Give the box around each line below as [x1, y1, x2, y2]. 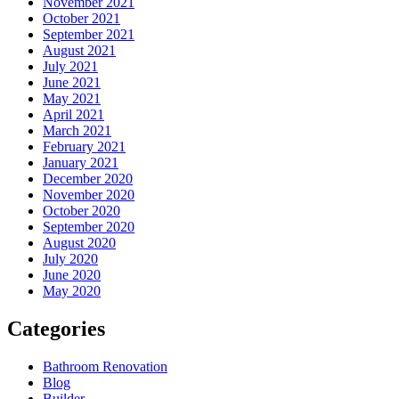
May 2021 [43, 91, 101, 107]
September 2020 [43, 219, 134, 235]
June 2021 [43, 75, 101, 91]
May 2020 [43, 283, 101, 299]
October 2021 [43, 11, 120, 27]
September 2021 [43, 27, 134, 43]
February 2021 [43, 139, 126, 155]
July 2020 [43, 251, 98, 267]
